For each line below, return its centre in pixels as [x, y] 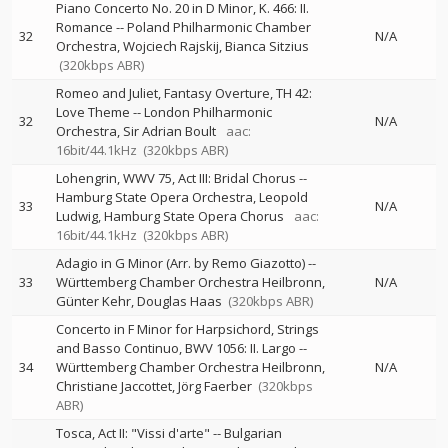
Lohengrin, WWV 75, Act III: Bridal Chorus [176, 178]
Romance [84, 27]
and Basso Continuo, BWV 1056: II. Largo [176, 348]
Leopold [283, 197]
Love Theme [93, 112]
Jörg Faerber [215, 386]
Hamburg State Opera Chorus [194, 216]
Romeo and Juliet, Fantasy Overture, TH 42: [184, 93]
